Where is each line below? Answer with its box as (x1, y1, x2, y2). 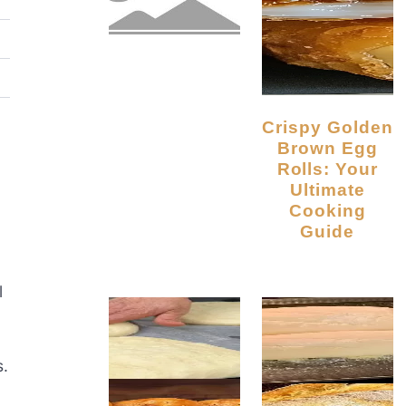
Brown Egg (277, 138, 378, 159)
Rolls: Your (276, 159, 379, 179)
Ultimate (290, 179, 365, 200)
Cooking (288, 200, 366, 221)
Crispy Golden (262, 117, 276, 138)
